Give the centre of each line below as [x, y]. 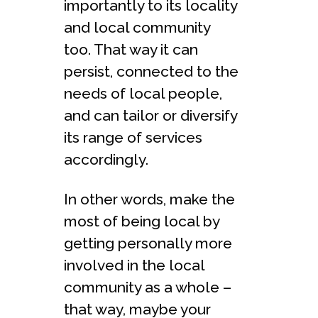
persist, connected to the [151, 71]
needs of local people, [143, 93]
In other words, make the [149, 199]
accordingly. [106, 159]
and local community [137, 27]
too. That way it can [131, 49]
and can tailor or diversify [150, 115]
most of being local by [142, 221]
